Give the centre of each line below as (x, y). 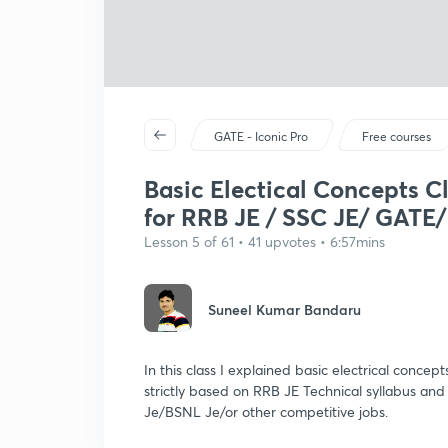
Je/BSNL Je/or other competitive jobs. (266, 411)
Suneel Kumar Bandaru (284, 309)
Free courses (397, 136)
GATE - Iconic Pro (261, 136)
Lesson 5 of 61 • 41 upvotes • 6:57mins (264, 241)
